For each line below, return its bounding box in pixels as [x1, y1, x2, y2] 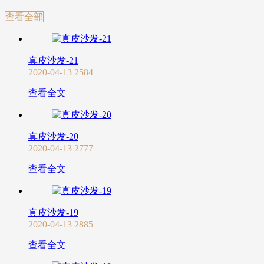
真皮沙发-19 [28, 207, 78, 218]
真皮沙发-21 [28, 55, 78, 66]
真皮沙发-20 [28, 131, 78, 142]
